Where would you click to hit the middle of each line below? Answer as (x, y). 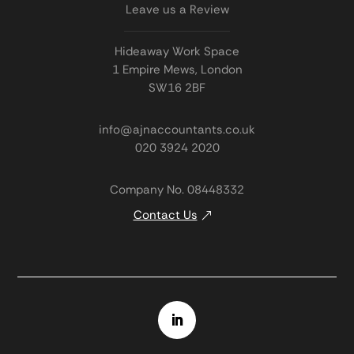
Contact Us (165, 215)
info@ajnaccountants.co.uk (177, 129)
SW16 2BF (177, 87)
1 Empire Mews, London (177, 69)
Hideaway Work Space (177, 51)
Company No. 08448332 (177, 189)
